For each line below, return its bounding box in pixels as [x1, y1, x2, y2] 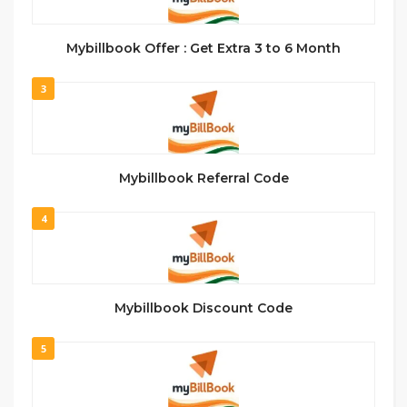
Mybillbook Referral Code [118, 170, 289, 186]
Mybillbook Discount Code [114, 300, 293, 316]
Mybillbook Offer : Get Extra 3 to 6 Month [66, 40, 341, 56]
